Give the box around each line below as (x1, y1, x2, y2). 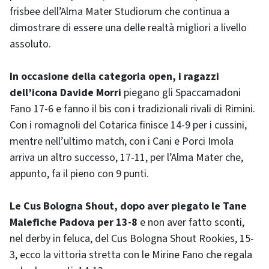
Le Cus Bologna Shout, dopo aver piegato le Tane (10, 199, 247, 214)
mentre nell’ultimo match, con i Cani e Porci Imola (10, 134, 234, 150)
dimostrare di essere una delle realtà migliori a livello (10, 20, 247, 36)
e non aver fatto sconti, (138, 215, 244, 231)
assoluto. (10, 37, 51, 52)
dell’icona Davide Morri (10, 85, 121, 101)
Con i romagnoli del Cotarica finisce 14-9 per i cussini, (10, 118, 247, 133)
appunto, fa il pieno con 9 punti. (10, 166, 149, 182)
